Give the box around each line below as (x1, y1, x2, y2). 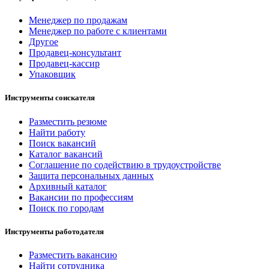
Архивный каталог (29, 181, 107, 192)
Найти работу (29, 127, 85, 138)
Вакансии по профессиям (29, 192, 133, 202)
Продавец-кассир (29, 58, 100, 69)
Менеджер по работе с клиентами (29, 26, 167, 37)
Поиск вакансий (29, 138, 96, 148)
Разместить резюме (29, 116, 107, 127)
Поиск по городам (29, 202, 104, 213)
